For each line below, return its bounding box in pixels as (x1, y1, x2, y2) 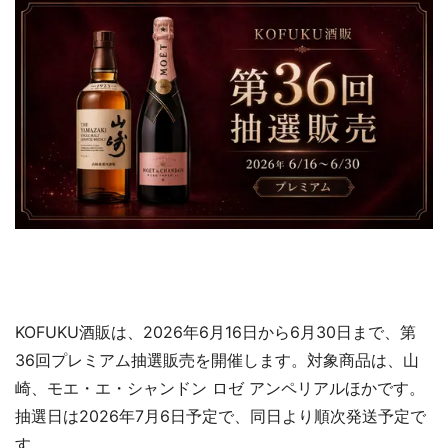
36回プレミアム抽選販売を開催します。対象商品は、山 (15, 349, 419, 370)
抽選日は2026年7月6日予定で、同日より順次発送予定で (15, 405, 426, 426)
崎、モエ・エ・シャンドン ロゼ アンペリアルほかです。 (15, 377, 425, 398)
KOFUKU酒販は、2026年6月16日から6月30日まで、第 (15, 321, 416, 342)
